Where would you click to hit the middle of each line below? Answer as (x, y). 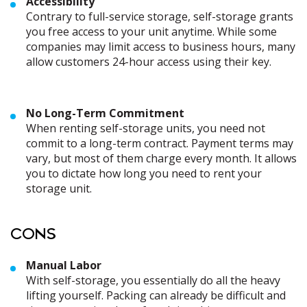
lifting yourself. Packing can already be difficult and (156, 295)
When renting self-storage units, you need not (146, 128)
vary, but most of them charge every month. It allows (161, 158)
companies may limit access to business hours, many (161, 47)
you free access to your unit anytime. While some (151, 32)
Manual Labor (64, 265)
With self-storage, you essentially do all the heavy (153, 280)
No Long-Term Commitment (105, 113)
